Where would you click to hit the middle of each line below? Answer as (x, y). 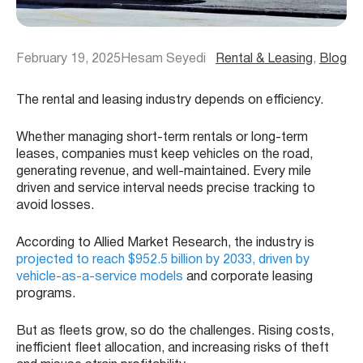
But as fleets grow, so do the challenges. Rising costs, (175, 331)
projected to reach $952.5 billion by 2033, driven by (163, 260)
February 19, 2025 (68, 59)
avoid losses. (55, 205)
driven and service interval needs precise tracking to (166, 188)
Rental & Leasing (264, 59)
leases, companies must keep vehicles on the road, (164, 154)
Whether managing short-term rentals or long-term (162, 137)
